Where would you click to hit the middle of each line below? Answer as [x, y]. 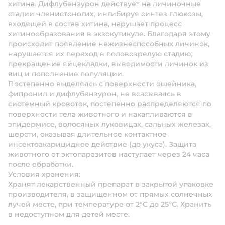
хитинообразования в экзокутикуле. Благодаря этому [109, 34]
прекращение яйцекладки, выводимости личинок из [108, 64]
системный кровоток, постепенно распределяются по [110, 104]
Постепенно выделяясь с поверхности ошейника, [102, 84]
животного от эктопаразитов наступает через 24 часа [109, 154]
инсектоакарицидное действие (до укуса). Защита [102, 144]
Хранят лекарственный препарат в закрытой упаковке [111, 184]
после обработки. [41, 164]
